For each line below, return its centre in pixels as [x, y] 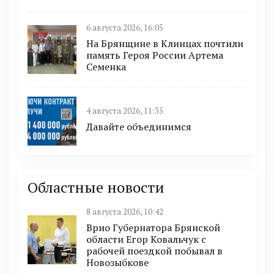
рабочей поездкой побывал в [154, 251]
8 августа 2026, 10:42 [125, 212]
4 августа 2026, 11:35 [125, 111]
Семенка [106, 67]
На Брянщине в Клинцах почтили [165, 43]
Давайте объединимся [139, 127]
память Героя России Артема [155, 55]
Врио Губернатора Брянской [153, 228]
